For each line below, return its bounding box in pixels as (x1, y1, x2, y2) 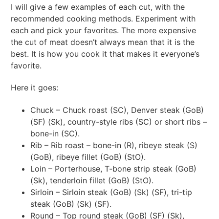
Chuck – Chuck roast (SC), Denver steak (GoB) (30, 105, 204, 115)
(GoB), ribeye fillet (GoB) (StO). (30, 152, 146, 162)
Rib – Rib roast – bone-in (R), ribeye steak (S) (30, 140, 198, 150)
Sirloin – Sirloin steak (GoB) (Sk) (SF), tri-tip (30, 187, 193, 197)
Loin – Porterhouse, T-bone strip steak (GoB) (30, 163, 197, 174)
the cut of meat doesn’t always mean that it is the (11, 37, 195, 47)
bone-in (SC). (30, 128, 80, 138)
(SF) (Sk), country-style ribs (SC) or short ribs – (30, 116, 207, 127)
